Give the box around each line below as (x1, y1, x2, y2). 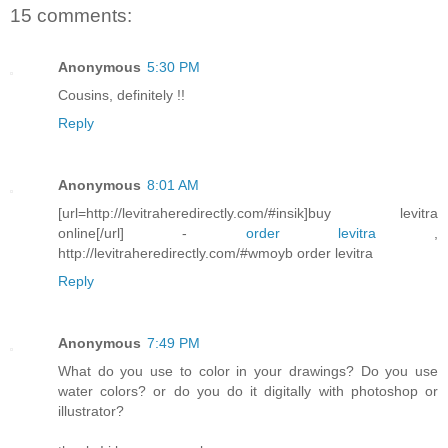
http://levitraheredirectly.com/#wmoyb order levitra (58, 245, 373, 262)
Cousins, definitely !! (58, 87, 185, 104)
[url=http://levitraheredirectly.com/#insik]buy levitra (58, 205, 438, 222)
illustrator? (58, 403, 124, 420)
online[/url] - (58, 225, 246, 242)
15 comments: (10, 4, 132, 26)
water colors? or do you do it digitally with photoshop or (58, 383, 438, 400)
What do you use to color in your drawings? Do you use (58, 363, 438, 380)
